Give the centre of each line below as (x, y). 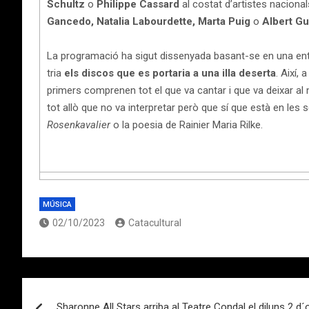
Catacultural (155, 223)
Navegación (79, 291)
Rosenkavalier (79, 124)
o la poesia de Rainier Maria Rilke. (187, 124)
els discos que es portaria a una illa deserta (170, 73)
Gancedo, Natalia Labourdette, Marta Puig (149, 21)
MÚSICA (57, 205)
